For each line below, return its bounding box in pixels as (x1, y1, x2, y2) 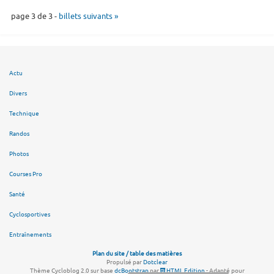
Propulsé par (106, 257, 143, 266)
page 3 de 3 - (10, 10, 59, 21)
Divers (9, 89, 27, 98)
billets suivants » (58, 10, 118, 21)
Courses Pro (9, 170, 42, 179)
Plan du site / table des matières (92, 249, 182, 257)
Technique (9, 109, 39, 118)
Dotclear (143, 257, 168, 266)
